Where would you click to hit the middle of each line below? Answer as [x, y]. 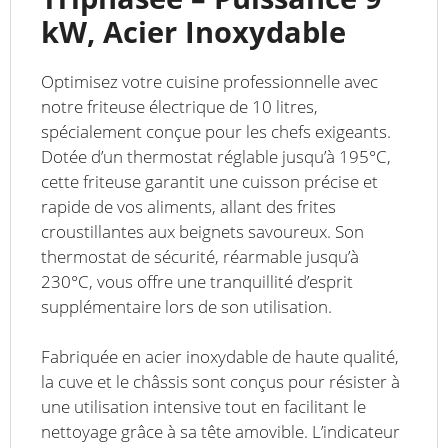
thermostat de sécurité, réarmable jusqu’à [200, 256]
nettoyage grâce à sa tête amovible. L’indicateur [220, 432]
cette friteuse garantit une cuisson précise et [209, 181]
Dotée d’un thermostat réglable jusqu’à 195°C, [216, 156]
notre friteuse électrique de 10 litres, [179, 106]
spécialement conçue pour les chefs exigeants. [216, 131]
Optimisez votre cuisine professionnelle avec [209, 81]
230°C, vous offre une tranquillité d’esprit [197, 281]
